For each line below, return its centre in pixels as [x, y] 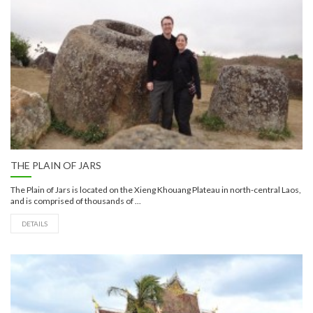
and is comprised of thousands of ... [76, 201]
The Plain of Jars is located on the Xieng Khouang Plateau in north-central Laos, [156, 190]
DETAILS [35, 224]
